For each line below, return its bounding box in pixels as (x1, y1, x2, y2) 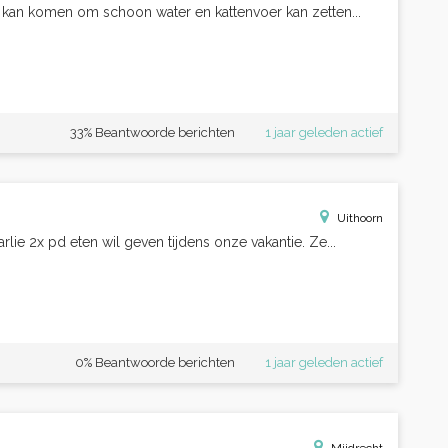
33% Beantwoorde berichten (70, 125, 235, 140)
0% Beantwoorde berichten (75, 355, 235, 370)
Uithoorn (337, 211, 383, 225)
